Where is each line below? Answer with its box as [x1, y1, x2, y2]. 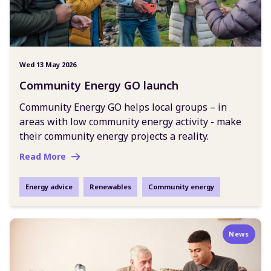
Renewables [90, 182, 131, 192]
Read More [19, 151, 66, 163]
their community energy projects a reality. [19, 129, 209, 143]
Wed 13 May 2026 [19, 60, 76, 70]
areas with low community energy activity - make [19, 115, 241, 129]
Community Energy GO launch [19, 78, 178, 93]
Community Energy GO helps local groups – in [19, 100, 227, 114]
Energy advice [25, 182, 73, 192]
